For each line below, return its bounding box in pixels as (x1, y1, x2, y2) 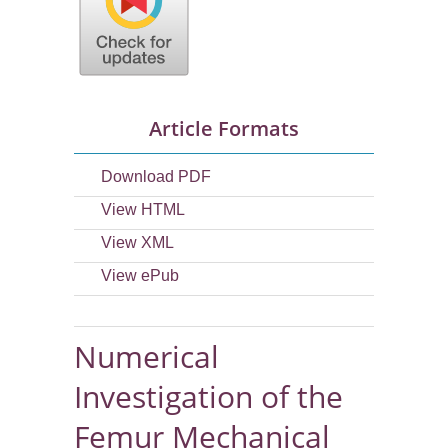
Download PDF (101, 168, 211, 186)
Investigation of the (74, 376, 343, 418)
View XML (101, 234, 174, 252)
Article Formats (149, 115, 299, 143)
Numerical (74, 336, 219, 378)
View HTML (101, 201, 185, 219)
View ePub (101, 267, 179, 285)
